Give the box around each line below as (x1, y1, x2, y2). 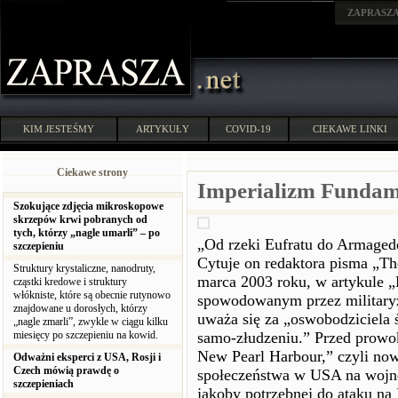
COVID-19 (226, 123, 272, 134)
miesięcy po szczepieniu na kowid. (13, 329, 161, 341)
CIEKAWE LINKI (313, 123, 387, 134)
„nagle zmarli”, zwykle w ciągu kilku (13, 315, 168, 328)
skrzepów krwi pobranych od (13, 213, 147, 226)
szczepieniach (13, 378, 76, 390)
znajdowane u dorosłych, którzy (13, 302, 147, 314)
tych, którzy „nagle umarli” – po (13, 227, 160, 239)
